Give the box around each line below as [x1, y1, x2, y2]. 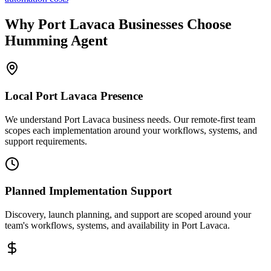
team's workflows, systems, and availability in [5, 220, 181, 231]
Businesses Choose [115, 16, 232, 33]
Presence [97, 89, 143, 102]
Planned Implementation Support [5, 184, 172, 198]
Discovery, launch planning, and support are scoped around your [5, 209, 251, 220]
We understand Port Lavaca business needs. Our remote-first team [5, 114, 255, 125]
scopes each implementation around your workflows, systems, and [5, 125, 257, 135]
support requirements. [5, 135, 87, 146]
